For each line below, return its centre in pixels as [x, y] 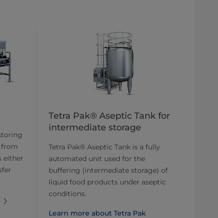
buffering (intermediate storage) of [108, 170]
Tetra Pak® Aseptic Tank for [109, 116]
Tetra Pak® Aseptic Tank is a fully [104, 147]
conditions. [67, 193]
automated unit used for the [97, 158]
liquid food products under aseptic [107, 182]
